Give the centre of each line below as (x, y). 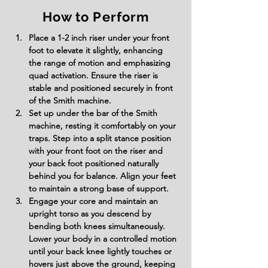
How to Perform (96, 17)
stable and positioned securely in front (102, 88)
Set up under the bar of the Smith (94, 113)
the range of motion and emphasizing (101, 63)
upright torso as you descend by (91, 214)
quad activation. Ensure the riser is (95, 75)
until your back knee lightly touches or (101, 251)
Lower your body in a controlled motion (104, 239)
